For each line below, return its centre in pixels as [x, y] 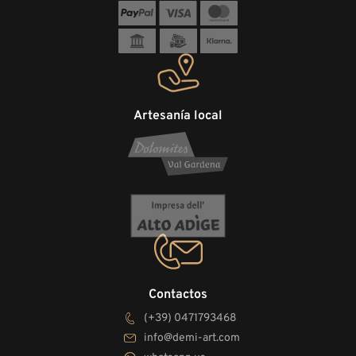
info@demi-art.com [192, 338]
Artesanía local [178, 116]
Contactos [178, 294]
